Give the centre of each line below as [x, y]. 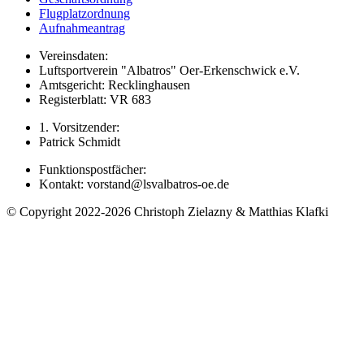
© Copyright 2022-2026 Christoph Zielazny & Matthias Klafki [167, 211]
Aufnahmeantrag [82, 28]
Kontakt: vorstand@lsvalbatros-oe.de [134, 184]
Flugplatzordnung [84, 13]
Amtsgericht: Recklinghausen [115, 84]
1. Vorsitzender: [79, 127]
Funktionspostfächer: [93, 169]
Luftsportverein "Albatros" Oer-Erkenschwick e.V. [169, 70]
